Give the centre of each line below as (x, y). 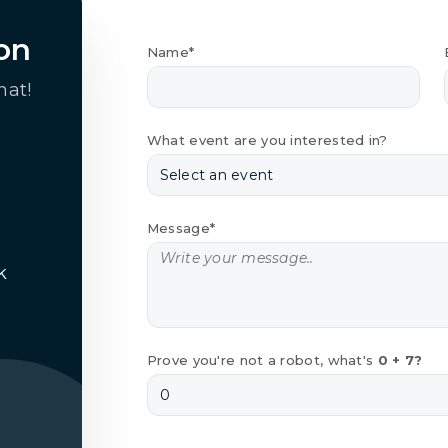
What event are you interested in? (267, 139)
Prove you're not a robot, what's (262, 359)
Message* (181, 227)
